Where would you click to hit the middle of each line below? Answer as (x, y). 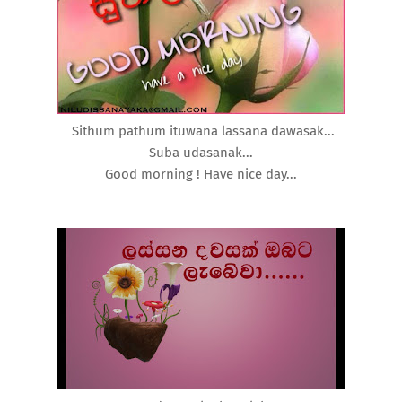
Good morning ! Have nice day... (201, 174)
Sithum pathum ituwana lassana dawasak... (201, 131)
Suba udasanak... (201, 152)
